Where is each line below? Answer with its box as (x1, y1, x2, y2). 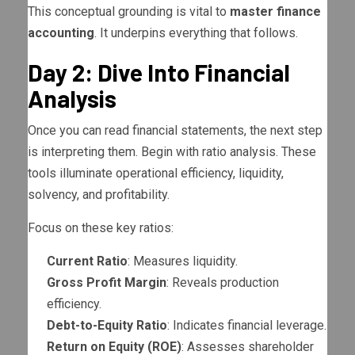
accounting (28, 25, 94, 41)
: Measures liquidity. (128, 254, 238, 269)
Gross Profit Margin (47, 275, 166, 291)
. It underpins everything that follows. (94, 25, 298, 41)
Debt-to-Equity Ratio (47, 318, 167, 334)
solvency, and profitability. (28, 187, 170, 203)
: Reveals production (166, 275, 279, 291)
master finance (230, 4, 321, 20)
